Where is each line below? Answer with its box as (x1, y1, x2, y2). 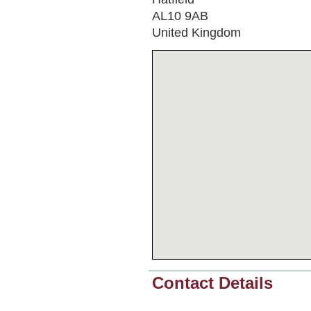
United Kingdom (152, 24, 241, 40)
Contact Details (152, 274, 273, 292)
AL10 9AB (152, 8, 208, 23)
